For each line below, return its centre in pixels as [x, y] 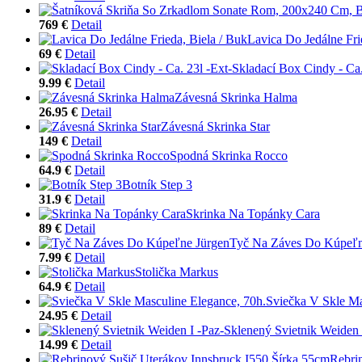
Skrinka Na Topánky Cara [253, 213]
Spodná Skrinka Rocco [229, 155]
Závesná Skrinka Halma [236, 97]
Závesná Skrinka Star [215, 126]
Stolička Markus [177, 271]
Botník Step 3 [157, 184]
